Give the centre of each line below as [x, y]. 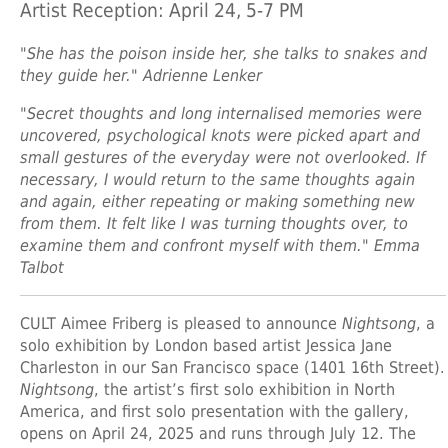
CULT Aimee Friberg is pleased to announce [181, 323]
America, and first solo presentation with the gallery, [214, 411]
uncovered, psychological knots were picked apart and [220, 135]
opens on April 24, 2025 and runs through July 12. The [218, 433]
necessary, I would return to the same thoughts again [217, 179]
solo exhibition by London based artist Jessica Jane [206, 345]
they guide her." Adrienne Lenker [141, 75]
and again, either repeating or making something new [217, 201]
